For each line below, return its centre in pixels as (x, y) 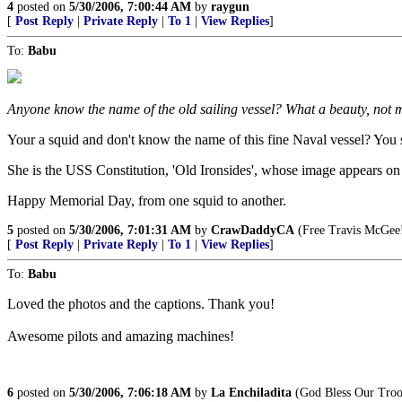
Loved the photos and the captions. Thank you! (141, 304)
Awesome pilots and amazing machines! (121, 336)
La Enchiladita (251, 393)
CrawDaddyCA (253, 230)
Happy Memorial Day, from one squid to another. (147, 201)
